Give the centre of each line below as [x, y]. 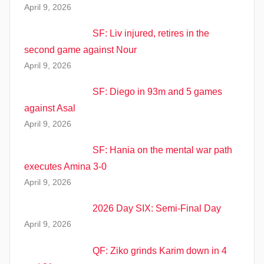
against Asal [50, 108]
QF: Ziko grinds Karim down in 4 [160, 250]
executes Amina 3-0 [65, 167]
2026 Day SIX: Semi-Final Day [157, 209]
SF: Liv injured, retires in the [151, 33]
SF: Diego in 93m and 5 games [157, 92]
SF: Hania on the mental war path [162, 150]
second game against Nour [80, 49]
